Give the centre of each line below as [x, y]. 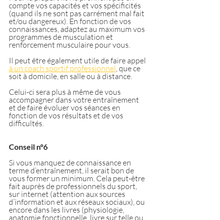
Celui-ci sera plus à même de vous [66, 92]
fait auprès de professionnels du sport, [74, 186]
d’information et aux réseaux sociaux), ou [78, 202]
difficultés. [26, 123]
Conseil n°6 [28, 146]
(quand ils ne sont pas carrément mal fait [77, 13]
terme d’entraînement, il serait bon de [72, 170]
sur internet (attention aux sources [68, 194]
